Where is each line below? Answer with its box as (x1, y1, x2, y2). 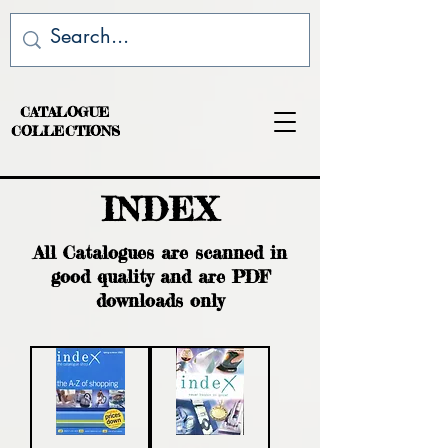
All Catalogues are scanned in (33, 241, 287, 263)
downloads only (96, 289, 224, 311)
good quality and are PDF (50, 265, 270, 287)
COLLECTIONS (10, 122, 120, 139)
